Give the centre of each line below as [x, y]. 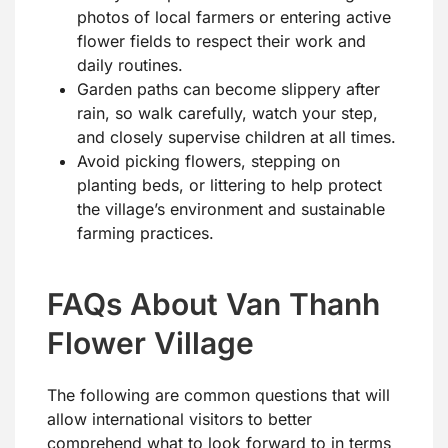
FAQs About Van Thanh [213, 304]
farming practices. [145, 233]
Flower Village [150, 343]
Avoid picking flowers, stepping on [208, 161]
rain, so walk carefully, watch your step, [227, 113]
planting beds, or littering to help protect [229, 185]
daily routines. [130, 65]
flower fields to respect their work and [221, 41]
